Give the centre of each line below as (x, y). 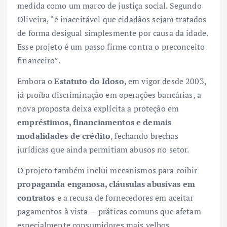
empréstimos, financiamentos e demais (94, 122)
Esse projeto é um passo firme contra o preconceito (111, 47)
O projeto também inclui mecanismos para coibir (107, 171)
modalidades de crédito (64, 136)
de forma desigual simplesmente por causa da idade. (113, 33)
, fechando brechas (144, 136)
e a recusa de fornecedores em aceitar (124, 198)
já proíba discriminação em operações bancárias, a (109, 95)
